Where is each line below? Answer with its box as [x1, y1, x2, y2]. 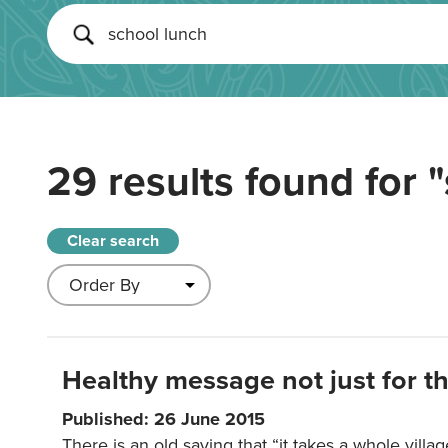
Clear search [67, 231, 159, 251]
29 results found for [47, 157, 428, 207]
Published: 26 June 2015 [62, 408, 265, 430]
